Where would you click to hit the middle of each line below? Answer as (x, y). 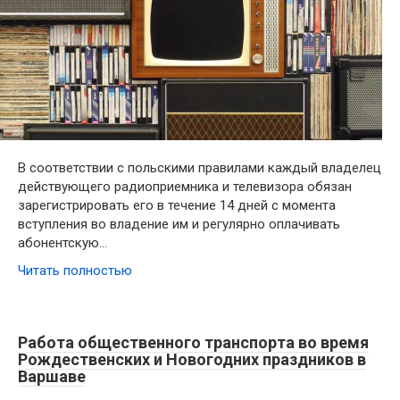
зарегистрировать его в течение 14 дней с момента (177, 205)
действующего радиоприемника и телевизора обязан (185, 186)
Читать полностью (75, 270)
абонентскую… (62, 242)
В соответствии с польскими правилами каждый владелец (200, 167)
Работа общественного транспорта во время (193, 342)
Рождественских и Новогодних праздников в (192, 359)
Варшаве (52, 376)
